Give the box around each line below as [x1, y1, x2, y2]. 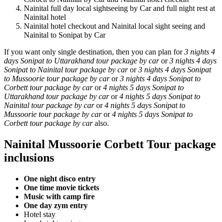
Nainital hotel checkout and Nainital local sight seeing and [24, 21, 205, 30]
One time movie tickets [24, 183, 99, 192]
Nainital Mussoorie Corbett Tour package [4, 137, 216, 151]
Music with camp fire [24, 192, 95, 201]
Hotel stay [24, 210, 55, 219]
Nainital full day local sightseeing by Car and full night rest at [24, 3, 215, 12]
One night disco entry [24, 174, 96, 183]
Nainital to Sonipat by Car [24, 30, 106, 39]
